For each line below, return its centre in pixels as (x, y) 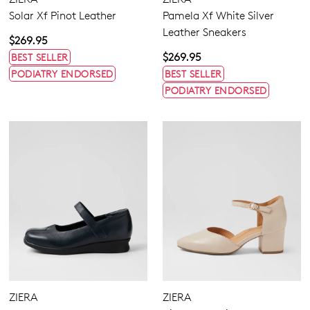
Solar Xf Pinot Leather (63, 15)
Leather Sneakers (204, 32)
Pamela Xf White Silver (218, 15)
